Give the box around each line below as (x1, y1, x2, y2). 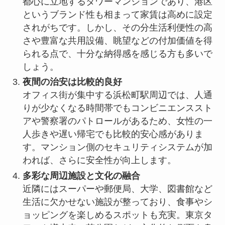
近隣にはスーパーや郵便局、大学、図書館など (22, 183, 212, 194)
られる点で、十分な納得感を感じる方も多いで (22, 48, 212, 59)
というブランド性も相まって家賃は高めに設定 (22, 9, 212, 20)
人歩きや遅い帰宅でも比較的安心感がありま (22, 129, 203, 140)
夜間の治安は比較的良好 (22, 77, 122, 87)
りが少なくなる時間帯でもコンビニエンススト (22, 103, 212, 114)
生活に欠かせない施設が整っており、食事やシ (22, 196, 212, 207)
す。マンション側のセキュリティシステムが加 (22, 142, 212, 153)
